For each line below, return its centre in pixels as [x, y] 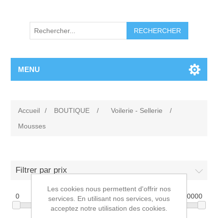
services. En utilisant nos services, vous [109, 198]
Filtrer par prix [42, 170]
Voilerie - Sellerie [137, 111]
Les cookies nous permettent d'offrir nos [109, 189]
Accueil [29, 111]
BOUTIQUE [72, 111]
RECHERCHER [157, 31]
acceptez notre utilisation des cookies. [109, 208]
